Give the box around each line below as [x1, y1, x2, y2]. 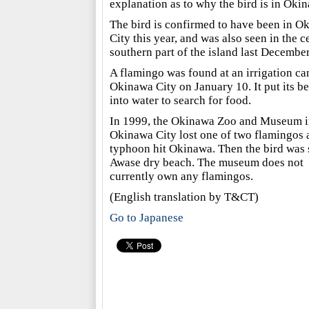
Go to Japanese [109, 211, 183, 224]
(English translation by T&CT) [109, 190, 259, 203]
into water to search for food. [109, 94, 251, 107]
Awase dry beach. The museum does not [109, 156, 303, 169]
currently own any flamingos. [109, 170, 253, 183]
